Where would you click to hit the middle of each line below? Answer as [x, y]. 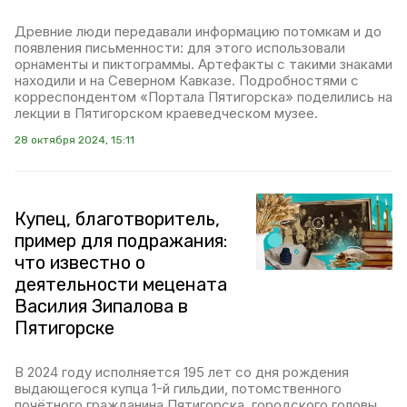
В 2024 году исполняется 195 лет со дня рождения [182, 372]
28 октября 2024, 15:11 [74, 140]
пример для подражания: [121, 241]
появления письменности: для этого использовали [180, 48]
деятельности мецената [121, 284]
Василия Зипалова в [101, 306]
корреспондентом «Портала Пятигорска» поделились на [203, 97]
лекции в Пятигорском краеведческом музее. [166, 113]
